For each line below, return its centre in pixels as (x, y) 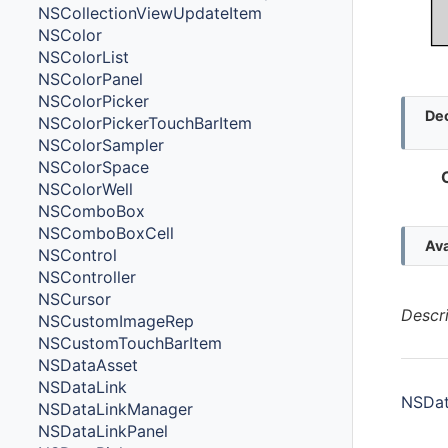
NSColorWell (86, 188)
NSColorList (84, 56)
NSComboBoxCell (106, 232)
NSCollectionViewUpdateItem (150, 12)
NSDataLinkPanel (103, 430)
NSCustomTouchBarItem (130, 342)
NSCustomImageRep (116, 320)
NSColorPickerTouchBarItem (145, 122)
